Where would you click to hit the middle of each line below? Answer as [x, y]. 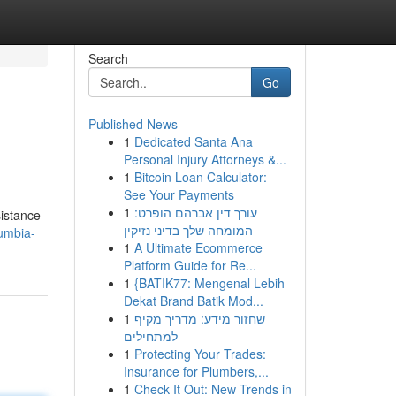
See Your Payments [179, 194]
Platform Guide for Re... [190, 265]
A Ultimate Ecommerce [198, 247]
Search [108, 58]
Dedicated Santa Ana [193, 141]
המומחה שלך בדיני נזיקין [188, 230]
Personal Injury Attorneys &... [205, 159]
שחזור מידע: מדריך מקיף [199, 318]
